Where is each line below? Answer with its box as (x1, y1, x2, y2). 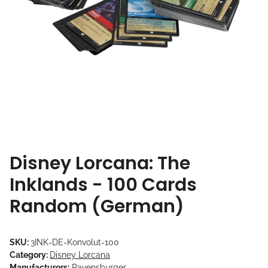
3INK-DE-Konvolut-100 (31, 237, 119, 248)
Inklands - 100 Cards (10, 172, 197, 198)
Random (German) (10, 194, 184, 220)
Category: (10, 250, 50, 260)
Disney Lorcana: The (10, 151, 190, 176)
